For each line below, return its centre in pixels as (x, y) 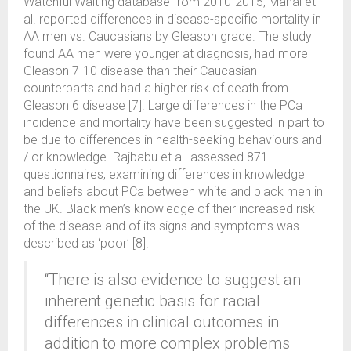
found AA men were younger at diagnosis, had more (166, 54)
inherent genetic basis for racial (152, 301)
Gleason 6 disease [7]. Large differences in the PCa (163, 105)
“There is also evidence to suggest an (173, 280)
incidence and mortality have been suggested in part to (174, 123)
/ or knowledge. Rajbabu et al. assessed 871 (146, 157)
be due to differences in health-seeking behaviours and (173, 140)
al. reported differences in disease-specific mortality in (172, 19)
